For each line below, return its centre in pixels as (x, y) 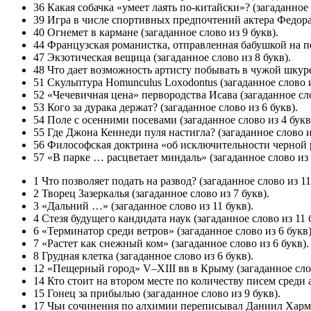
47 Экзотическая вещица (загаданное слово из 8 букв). (162, 57)
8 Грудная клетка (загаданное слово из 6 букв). (143, 255)
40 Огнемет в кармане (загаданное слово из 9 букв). (156, 32)
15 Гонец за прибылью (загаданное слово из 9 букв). (157, 293)
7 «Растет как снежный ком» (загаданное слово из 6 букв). (171, 243)
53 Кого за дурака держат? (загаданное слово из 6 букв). (166, 107)
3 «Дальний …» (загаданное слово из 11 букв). (143, 205)
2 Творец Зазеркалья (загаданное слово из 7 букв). (151, 193)
